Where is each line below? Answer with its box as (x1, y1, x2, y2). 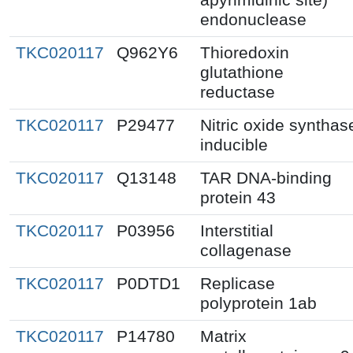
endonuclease (200, 9, 307, 29)
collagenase (200, 240, 292, 260)
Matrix (200, 326, 247, 346)
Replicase (200, 273, 275, 293)
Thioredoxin (200, 43, 289, 62)
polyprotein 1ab (200, 293, 317, 313)
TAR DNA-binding (200, 168, 332, 188)
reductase (200, 82, 275, 102)
